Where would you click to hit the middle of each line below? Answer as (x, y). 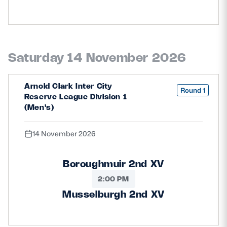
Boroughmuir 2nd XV (113, 164)
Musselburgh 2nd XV (113, 194)
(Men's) (39, 107)
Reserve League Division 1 (76, 96)
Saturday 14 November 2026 (97, 57)
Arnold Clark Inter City (68, 86)
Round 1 (193, 90)
